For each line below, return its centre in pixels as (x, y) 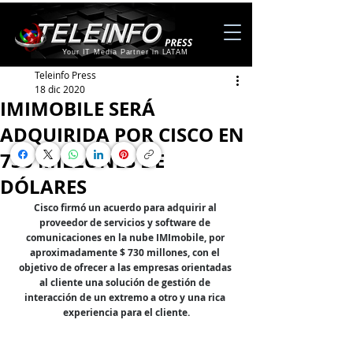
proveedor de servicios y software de (126, 223)
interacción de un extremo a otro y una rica (126, 297)
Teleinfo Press (65, 75)
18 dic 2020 (60, 89)
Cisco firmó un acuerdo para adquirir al (126, 208)
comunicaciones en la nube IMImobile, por (126, 238)
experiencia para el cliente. (126, 312)
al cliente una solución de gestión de (126, 282)
